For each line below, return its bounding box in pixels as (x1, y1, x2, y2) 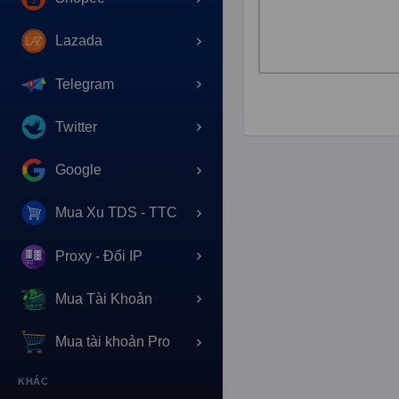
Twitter (55, 118, 97, 134)
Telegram (55, 76, 114, 92)
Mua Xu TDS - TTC (55, 205, 177, 221)
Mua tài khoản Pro (55, 334, 170, 350)
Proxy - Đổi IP (55, 248, 142, 264)
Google (55, 162, 102, 178)
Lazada (55, 33, 102, 49)
